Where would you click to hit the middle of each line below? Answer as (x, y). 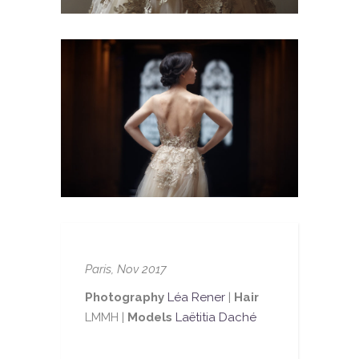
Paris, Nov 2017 (126, 270)
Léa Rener (197, 298)
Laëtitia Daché (216, 318)
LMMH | (107, 318)
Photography (125, 298)
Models (150, 318)
